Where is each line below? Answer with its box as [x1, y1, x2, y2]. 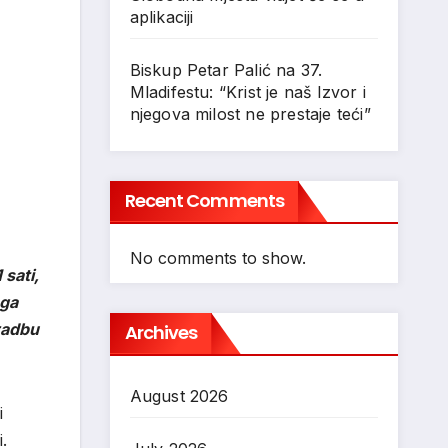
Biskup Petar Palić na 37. [129, 60, 323, 80]
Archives [124, 320, 198, 345]
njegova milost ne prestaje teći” [129, 104, 371, 124]
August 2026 [129, 386, 229, 406]
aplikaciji [129, 7, 194, 27]
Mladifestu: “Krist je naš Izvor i [129, 82, 367, 102]
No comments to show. [129, 248, 306, 268]
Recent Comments [124, 188, 284, 213]
